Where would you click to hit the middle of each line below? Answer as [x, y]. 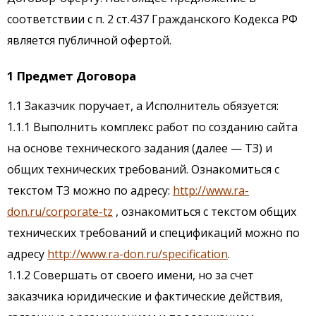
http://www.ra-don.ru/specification [138, 254]
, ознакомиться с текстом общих [205, 212]
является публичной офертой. [89, 41]
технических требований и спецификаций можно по [153, 233]
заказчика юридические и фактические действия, [145, 297]
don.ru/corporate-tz [60, 212]
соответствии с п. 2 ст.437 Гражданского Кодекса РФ [152, 19]
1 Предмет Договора [72, 76]
